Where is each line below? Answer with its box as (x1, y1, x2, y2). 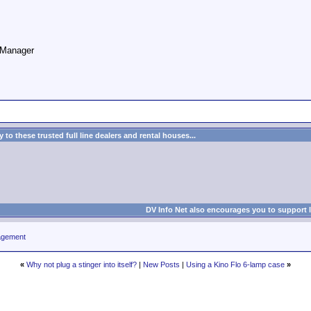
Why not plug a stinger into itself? (26, 260, 137, 269)
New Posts (143, 260, 180, 269)
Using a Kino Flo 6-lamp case (186, 260, 285, 269)
